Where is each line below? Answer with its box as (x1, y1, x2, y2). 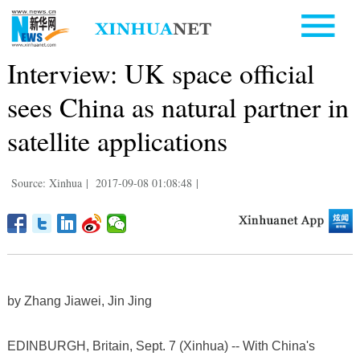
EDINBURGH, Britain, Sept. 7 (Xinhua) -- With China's (6, 338, 315, 353)
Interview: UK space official (6, 54, 314, 92)
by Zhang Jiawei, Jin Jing (6, 293, 152, 308)
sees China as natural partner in (6, 88, 349, 125)
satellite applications (6, 121, 227, 159)
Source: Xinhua (10, 174, 82, 190)
